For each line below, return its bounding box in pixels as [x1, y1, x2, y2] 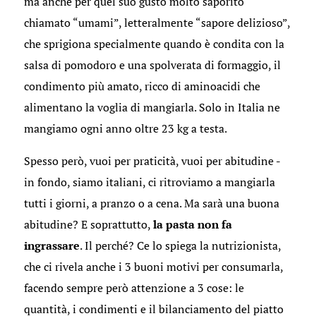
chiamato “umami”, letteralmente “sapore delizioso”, [23, 15, 290, 30]
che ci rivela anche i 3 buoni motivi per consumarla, [23, 259, 283, 274]
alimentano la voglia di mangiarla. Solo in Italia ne [23, 99, 280, 115]
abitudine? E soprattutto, [23, 217, 153, 232]
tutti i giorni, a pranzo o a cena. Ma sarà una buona [23, 195, 279, 211]
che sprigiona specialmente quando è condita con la [23, 36, 284, 51]
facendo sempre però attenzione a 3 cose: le [23, 280, 244, 296]
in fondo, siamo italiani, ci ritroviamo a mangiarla [23, 174, 275, 190]
